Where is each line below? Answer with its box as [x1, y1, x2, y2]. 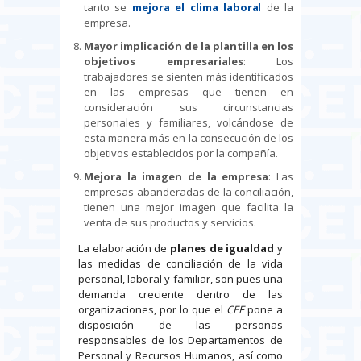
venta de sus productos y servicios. [84, 214, 256, 230]
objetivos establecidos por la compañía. [84, 145, 278, 160]
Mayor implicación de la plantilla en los [84, 38, 293, 53]
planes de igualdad [170, 240, 275, 255]
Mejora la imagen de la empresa [84, 168, 269, 184]
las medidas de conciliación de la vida [78, 255, 283, 271]
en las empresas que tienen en [84, 84, 293, 99]
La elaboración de [78, 240, 170, 255]
